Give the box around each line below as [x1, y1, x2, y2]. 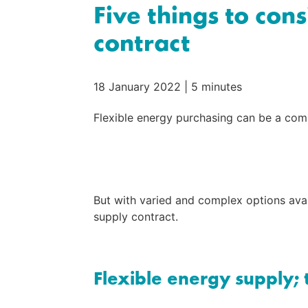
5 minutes [191, 80, 242, 94]
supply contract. [93, 210, 178, 224]
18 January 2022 [93, 80, 181, 94]
